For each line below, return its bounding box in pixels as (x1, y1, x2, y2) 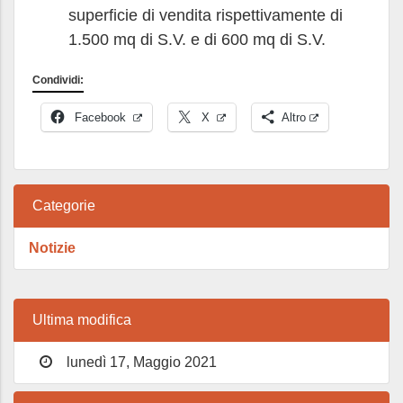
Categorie (32, 198, 95, 213)
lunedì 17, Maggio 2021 (63, 354, 217, 370)
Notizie (29, 240, 76, 255)
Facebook (75, 111, 126, 124)
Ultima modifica (32, 312, 131, 327)
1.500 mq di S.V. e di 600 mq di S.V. (68, 31, 326, 49)
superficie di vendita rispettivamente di (68, 6, 343, 24)
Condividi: (32, 74, 84, 86)
